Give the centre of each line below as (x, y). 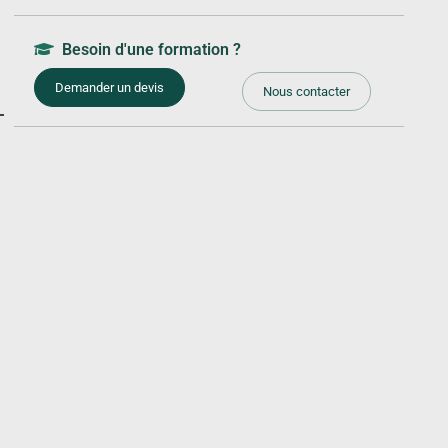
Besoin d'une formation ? (147, 50)
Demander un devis (109, 88)
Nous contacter (306, 92)
